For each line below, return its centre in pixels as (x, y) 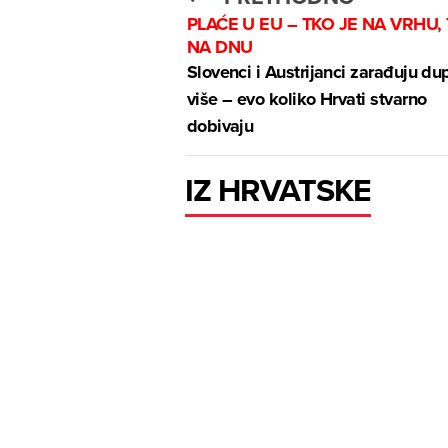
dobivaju (220, 126)
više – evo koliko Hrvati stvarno (306, 99)
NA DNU (219, 47)
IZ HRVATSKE (278, 190)
